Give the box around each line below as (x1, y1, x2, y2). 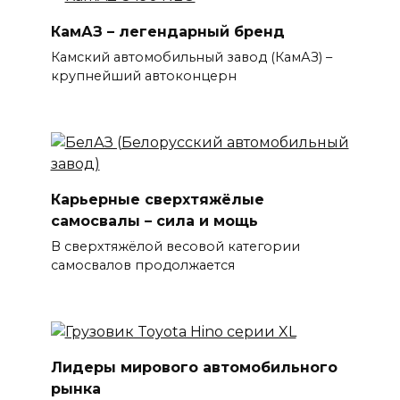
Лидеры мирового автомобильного (50, 358, 337, 376)
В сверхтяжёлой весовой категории (50, 238, 300, 255)
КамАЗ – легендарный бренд (50, 22, 285, 40)
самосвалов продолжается (50, 257, 235, 274)
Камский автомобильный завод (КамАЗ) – (50, 49, 332, 66)
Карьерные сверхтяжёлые (50, 190, 264, 208)
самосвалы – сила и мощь (50, 212, 258, 229)
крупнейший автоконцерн (50, 68, 237, 85)
